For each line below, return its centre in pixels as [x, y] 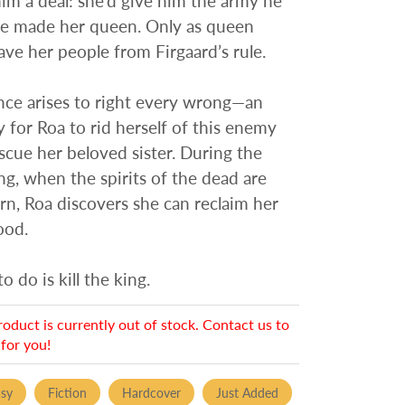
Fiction [67, 392]
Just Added [247, 392]
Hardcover [151, 392]
